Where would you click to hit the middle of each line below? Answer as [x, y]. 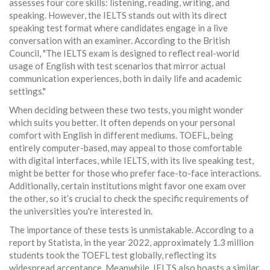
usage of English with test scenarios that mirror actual [117, 66]
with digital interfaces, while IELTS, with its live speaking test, [131, 161]
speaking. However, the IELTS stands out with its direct [118, 15]
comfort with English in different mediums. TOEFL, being [121, 135]
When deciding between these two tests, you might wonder [126, 110]
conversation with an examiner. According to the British [120, 41]
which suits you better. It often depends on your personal [122, 123]
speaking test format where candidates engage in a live [118, 28]
